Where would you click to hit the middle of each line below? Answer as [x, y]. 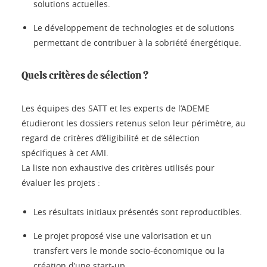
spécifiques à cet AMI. [65, 153]
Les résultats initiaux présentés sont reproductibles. [138, 212]
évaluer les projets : [61, 182]
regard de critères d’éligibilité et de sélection [111, 138]
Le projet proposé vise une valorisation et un [122, 235]
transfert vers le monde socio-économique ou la [129, 250]
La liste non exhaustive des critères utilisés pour [118, 167]
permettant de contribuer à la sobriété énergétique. [137, 42]
